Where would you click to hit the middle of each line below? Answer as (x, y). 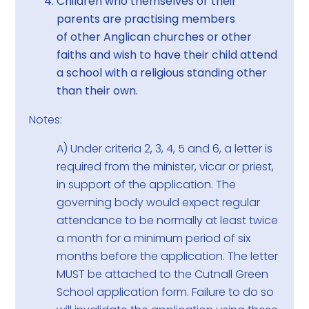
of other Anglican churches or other (154, 37)
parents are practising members (146, 19)
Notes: (46, 120)
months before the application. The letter (168, 257)
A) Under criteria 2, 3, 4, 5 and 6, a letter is (165, 149)
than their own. (98, 91)
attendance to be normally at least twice (168, 221)
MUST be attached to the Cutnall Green (163, 275)
